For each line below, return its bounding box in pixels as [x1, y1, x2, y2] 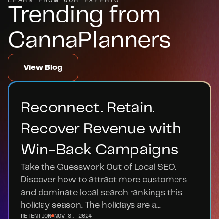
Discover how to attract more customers [21, 175, 187, 184]
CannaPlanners [8, 30, 171, 52]
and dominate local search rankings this [21, 188, 182, 197]
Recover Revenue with [21, 122, 181, 136]
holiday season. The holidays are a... [21, 201, 161, 210]
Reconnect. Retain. [21, 101, 155, 115]
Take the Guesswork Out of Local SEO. [21, 163, 176, 172]
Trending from [8, 4, 161, 27]
